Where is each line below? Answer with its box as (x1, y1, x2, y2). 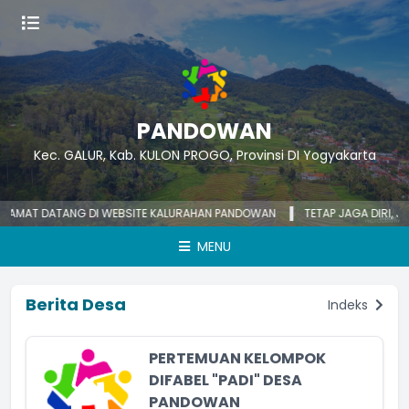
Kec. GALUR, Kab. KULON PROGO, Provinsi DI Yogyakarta (33, 146, 376, 164)
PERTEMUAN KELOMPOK (149, 348, 326, 369)
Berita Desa (26, 293, 126, 316)
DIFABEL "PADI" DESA (149, 370, 302, 391)
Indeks (328, 296, 372, 314)
